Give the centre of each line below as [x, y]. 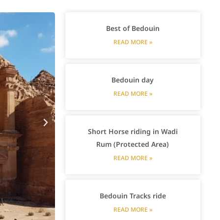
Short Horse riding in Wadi [133, 131]
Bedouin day [133, 80]
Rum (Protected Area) [133, 144]
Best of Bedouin [133, 28]
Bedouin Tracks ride [133, 195]
